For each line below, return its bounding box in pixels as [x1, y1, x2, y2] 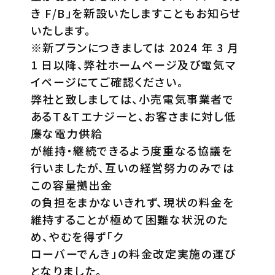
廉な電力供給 [30, 125, 103, 141]
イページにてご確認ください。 [30, 73, 184, 90]
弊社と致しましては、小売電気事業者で [30, 90, 234, 107]
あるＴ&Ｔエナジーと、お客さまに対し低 [30, 107, 236, 124]
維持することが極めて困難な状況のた [30, 211, 228, 227]
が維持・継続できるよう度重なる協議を [30, 142, 233, 158]
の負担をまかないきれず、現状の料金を [30, 193, 234, 210]
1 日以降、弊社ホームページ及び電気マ [30, 56, 236, 72]
